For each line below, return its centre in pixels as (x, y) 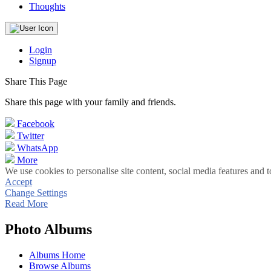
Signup (43, 61)
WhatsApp (38, 148)
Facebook (36, 124)
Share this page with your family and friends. (90, 102)
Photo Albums (48, 229)
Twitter (31, 136)
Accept (18, 182)
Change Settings (36, 193)
